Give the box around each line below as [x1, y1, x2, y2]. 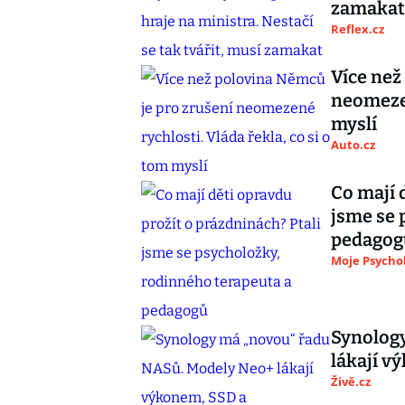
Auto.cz [331, 137, 375, 153]
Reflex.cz [331, 21, 384, 37]
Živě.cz [331, 373, 371, 390]
